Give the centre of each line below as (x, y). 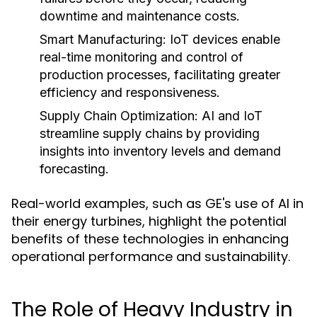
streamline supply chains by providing (150, 133)
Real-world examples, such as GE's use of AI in (157, 203)
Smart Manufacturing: (103, 39)
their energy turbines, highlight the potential (149, 221)
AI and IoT (230, 116)
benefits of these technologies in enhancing (150, 239)
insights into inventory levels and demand (160, 151)
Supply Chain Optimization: (119, 116)
